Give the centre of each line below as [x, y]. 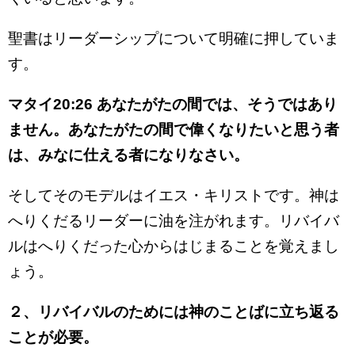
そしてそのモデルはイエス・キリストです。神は [174, 195]
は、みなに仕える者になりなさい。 [128, 155]
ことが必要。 [53, 337]
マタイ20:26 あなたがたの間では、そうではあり [173, 104]
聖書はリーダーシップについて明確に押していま [174, 38]
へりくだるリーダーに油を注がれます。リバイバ [174, 221]
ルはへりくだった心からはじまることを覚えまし [174, 246]
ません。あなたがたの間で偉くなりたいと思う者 [174, 130]
